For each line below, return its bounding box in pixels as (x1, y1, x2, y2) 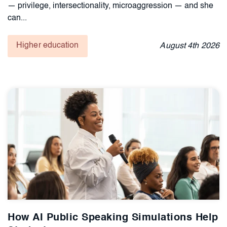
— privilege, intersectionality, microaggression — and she (8, 2, 213, 10)
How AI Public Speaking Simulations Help (8, 212, 218, 223)
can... (8, 14, 27, 22)
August (160, 42, 188, 50)
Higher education (16, 41, 79, 50)
